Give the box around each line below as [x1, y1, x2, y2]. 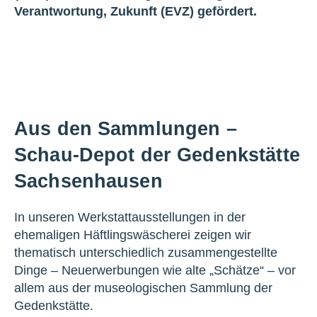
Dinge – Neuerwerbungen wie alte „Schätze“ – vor [14, 263, 296, 277]
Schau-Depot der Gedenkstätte [14, 144, 300, 166]
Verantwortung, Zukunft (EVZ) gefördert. [14, 4, 257, 18]
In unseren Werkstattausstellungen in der [14, 209, 246, 224]
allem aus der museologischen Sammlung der [14, 280, 272, 295]
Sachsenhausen [14, 170, 163, 192]
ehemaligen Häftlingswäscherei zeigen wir [14, 227, 251, 242]
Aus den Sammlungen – [14, 117, 237, 139]
